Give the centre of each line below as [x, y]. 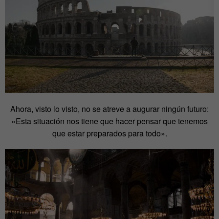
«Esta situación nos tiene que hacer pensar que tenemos [109, 121]
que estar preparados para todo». [109, 133]
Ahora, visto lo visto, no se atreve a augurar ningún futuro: [109, 109]
